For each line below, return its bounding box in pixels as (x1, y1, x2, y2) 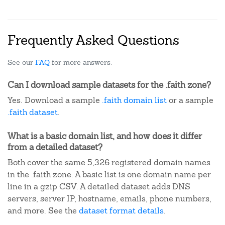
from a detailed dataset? (8, 142, 102, 153)
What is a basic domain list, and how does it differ (8, 131, 202, 142)
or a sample (167, 95, 213, 105)
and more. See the (8, 205, 79, 216)
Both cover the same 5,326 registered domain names (8, 157, 210, 168)
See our (8, 58, 35, 67)
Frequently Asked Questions (8, 32, 179, 49)
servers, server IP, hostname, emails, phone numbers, (8, 193, 211, 204)
